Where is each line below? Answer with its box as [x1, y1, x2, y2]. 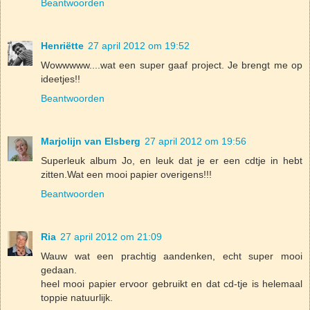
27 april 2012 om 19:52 [88, 39, 190, 51]
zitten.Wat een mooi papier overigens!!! [41, 168, 212, 180]
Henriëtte [41, 39, 84, 51]
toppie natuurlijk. [41, 291, 113, 303]
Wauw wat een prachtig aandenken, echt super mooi [41, 250, 302, 262]
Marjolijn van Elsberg [41, 135, 140, 147]
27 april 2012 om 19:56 [145, 135, 246, 147]
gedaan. [41, 264, 77, 275]
